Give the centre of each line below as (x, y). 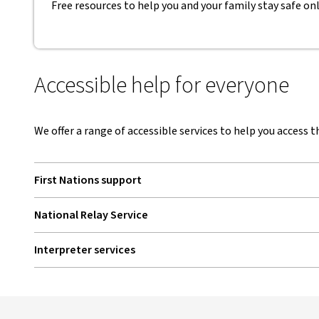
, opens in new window (90, 223)
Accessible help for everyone (162, 85)
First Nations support (88, 180)
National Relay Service (91, 215)
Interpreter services (85, 250)
